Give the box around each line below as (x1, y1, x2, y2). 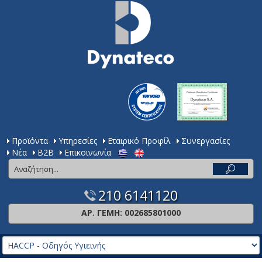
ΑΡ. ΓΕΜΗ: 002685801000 (81, 207, 181, 219)
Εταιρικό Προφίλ (107, 135, 171, 147)
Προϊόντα (11, 135, 48, 147)
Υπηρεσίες (58, 135, 97, 147)
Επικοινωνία (64, 147, 111, 158)
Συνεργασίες (181, 135, 230, 147)
